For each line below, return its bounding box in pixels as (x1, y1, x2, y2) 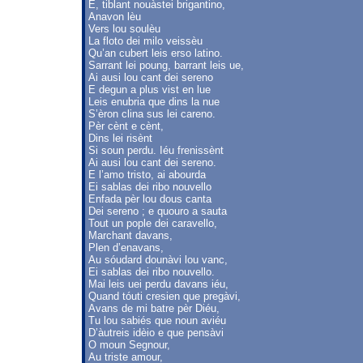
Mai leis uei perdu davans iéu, (88, 278, 228, 290)
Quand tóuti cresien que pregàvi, (88, 290, 241, 302)
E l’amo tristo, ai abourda (88, 169, 206, 181)
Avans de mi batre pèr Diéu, (88, 302, 220, 314)
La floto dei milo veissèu (88, 35, 203, 47)
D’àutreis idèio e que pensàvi (88, 327, 224, 339)
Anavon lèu (88, 11, 141, 23)
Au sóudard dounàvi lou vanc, (88, 254, 228, 266)
